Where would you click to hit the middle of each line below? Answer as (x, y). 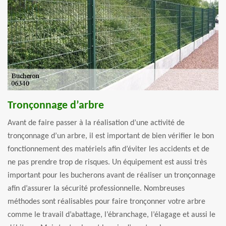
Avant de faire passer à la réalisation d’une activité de (96, 123)
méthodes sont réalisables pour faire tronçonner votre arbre (106, 202)
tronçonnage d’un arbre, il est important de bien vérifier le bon (111, 136)
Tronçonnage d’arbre (56, 106)
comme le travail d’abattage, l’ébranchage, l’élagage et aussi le (111, 215)
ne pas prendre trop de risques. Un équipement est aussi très (107, 163)
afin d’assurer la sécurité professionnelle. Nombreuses (96, 189)
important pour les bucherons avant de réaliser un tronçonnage (111, 176)
